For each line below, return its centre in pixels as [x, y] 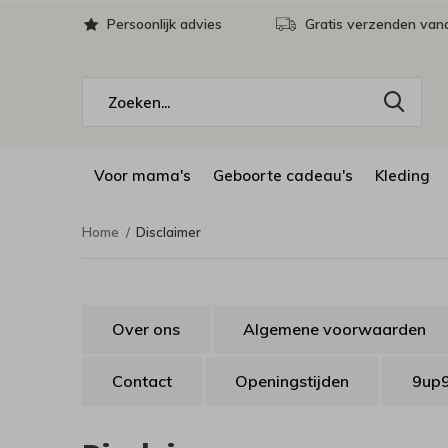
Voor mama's [142, 175]
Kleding [402, 175]
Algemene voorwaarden [334, 329]
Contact [142, 381]
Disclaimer [168, 232]
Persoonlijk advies [162, 24]
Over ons [146, 329]
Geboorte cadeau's [283, 175]
